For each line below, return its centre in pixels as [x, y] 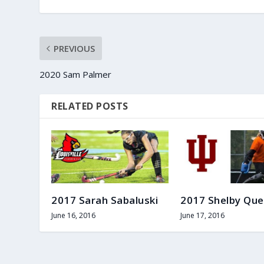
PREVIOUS [75, 48]
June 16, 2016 [74, 216]
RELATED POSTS [90, 106]
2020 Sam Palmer [76, 74]
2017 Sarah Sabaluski [105, 200]
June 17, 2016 [202, 216]
